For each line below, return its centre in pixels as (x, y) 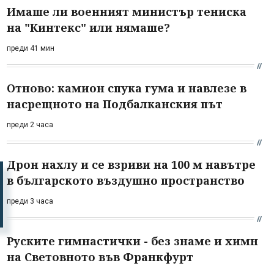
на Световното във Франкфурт (100, 257)
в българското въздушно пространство (126, 180)
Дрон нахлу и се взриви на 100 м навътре (131, 164)
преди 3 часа (30, 201)
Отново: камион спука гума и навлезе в (127, 88)
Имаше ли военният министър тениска (127, 11)
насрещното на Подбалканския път (115, 104)
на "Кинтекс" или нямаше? (88, 27)
